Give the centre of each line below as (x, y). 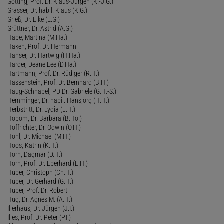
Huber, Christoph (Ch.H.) (40, 172)
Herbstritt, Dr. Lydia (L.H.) (41, 109)
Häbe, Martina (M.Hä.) (37, 37)
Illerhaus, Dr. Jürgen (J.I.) (41, 208)
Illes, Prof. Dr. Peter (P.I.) (39, 217)
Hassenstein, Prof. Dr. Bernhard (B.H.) (58, 82)
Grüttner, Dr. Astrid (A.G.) (40, 28)
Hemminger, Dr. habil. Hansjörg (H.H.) (58, 100)
